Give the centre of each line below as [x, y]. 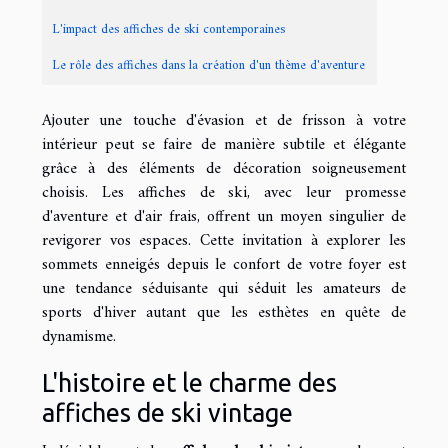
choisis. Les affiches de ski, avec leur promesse [224, 193]
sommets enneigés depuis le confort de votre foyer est [224, 265]
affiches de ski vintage [167, 412]
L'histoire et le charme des [189, 382]
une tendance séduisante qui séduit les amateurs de [224, 289]
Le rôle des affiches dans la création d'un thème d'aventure [208, 66]
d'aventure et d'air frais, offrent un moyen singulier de [224, 217]
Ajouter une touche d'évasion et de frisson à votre [224, 121]
